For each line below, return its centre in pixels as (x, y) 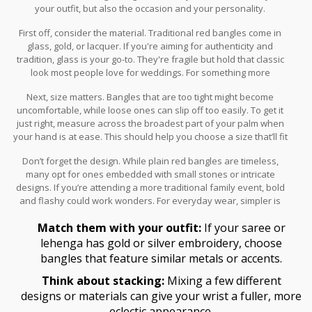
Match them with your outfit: (119, 227)
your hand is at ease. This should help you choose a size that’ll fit (150, 136)
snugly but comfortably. (150, 149)
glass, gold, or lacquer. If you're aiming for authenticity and (150, 46)
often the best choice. (150, 213)
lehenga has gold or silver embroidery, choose (161, 243)
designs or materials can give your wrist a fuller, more (161, 296)
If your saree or (243, 227)
